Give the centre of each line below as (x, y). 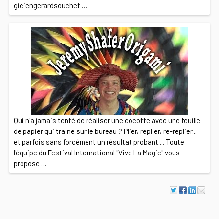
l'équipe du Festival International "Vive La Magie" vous (97, 152)
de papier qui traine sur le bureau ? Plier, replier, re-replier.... (106, 131)
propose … (30, 163)
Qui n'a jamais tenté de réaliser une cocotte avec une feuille (107, 120)
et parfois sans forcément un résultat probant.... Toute (99, 142)
